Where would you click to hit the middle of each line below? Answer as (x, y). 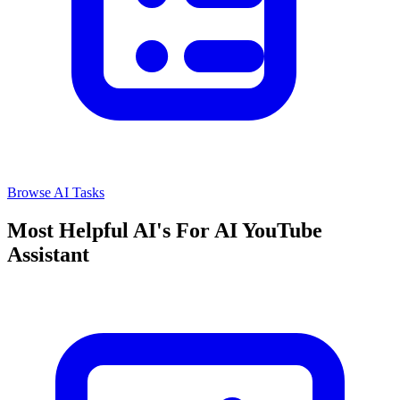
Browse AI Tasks (56, 193)
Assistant (48, 255)
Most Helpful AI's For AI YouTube (165, 231)
